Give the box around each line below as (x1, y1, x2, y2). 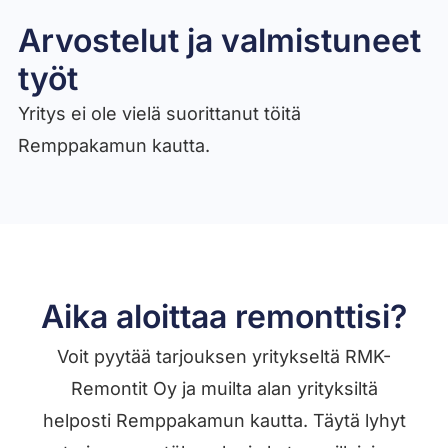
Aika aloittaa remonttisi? (41, 296, 407, 336)
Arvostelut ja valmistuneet (17, 21, 421, 61)
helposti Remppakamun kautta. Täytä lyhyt (42, 410, 406, 432)
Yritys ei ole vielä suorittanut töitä (17, 103, 301, 125)
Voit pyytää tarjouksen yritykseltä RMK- (57, 346, 391, 368)
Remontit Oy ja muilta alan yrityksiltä (70, 378, 378, 400)
